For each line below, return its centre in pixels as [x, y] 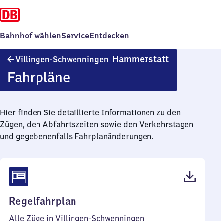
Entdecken [109, 36]
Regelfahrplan [43, 201]
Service [75, 36]
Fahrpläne [38, 77]
